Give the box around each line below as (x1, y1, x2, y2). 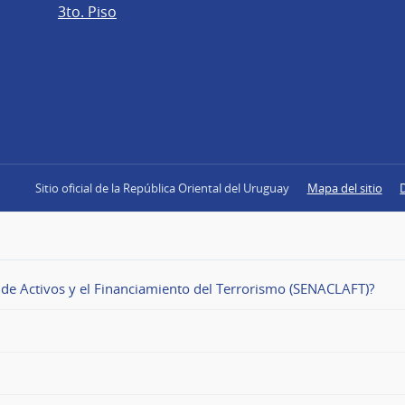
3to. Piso (58, 2, 117, 23)
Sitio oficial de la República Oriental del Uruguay (34, 179, 289, 196)
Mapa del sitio (306, 179, 382, 196)
